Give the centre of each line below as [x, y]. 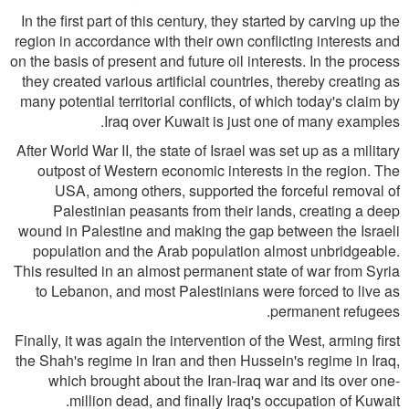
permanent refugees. [335, 311]
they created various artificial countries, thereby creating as [211, 81]
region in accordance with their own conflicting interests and [207, 41]
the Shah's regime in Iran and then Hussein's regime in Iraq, [208, 360]
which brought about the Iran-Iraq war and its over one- [224, 380]
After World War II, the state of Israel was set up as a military [208, 150]
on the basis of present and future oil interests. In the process [205, 61]
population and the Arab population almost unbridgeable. [216, 251]
